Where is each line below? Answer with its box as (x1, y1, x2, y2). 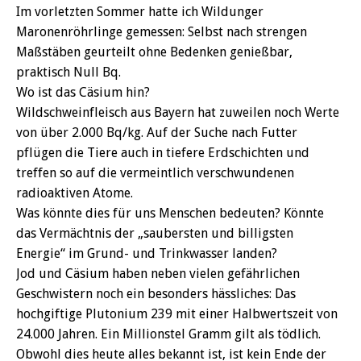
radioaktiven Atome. (16, 185, 133, 201)
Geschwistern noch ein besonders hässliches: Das (16, 285, 296, 301)
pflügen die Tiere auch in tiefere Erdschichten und (16, 144, 309, 160)
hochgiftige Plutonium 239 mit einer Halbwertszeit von (16, 305, 338, 322)
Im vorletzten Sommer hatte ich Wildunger (16, 3, 263, 19)
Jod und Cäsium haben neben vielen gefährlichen (16, 265, 300, 281)
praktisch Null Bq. (16, 64, 121, 80)
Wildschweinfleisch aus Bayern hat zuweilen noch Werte (16, 104, 339, 120)
